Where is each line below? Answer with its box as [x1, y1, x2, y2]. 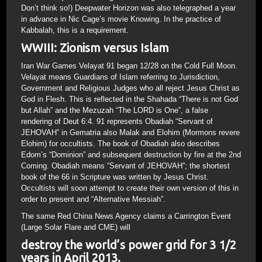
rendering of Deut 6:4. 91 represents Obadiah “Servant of [21, 117, 213, 126]
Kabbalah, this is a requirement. [21, 26, 129, 35]
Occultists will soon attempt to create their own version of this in [21, 184, 239, 192]
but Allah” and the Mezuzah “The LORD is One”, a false [21, 106, 208, 115]
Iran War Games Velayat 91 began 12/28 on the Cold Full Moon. [21, 61, 237, 70]
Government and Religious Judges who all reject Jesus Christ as [21, 84, 240, 92]
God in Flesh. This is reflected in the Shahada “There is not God [21, 95, 238, 104]
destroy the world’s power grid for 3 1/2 [21, 238, 236, 251]
